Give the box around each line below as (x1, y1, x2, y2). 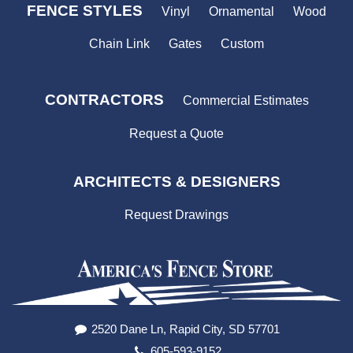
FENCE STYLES (27, 2, 143, 19)
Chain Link (89, 37, 150, 51)
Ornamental (209, 4, 274, 18)
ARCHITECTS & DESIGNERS (72, 173, 281, 190)
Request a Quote (129, 126, 224, 140)
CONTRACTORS (44, 91, 164, 109)
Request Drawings (124, 208, 229, 222)
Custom (221, 37, 264, 51)
